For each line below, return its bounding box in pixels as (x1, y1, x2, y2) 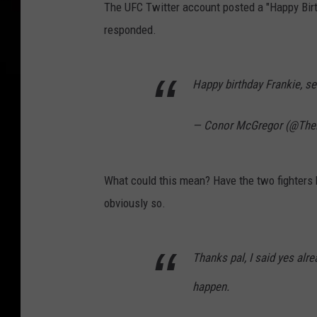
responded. (104, 23, 156, 38)
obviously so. (104, 196, 166, 211)
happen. (192, 279, 229, 294)
